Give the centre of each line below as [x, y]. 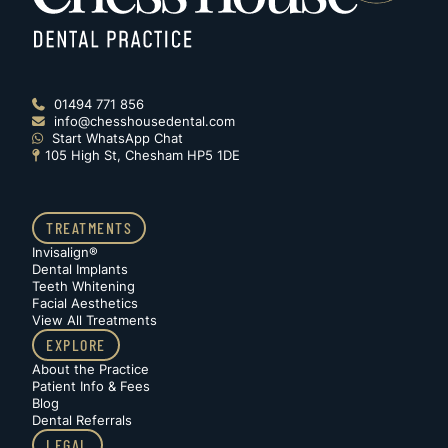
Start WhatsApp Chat [115, 139]
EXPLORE [76, 345]
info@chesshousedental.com [142, 122]
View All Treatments [94, 321]
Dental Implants [80, 270]
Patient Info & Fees [91, 387]
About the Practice [90, 370]
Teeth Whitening [83, 287]
